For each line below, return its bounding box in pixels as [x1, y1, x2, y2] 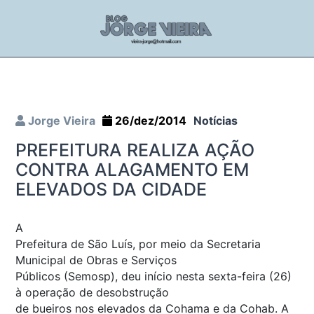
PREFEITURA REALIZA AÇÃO [15, 139, 254, 161]
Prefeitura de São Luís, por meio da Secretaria [15, 236, 261, 251]
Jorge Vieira [25, 113, 95, 128]
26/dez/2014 [112, 113, 186, 128]
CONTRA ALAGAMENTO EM [15, 158, 249, 180]
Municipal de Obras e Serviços [15, 252, 177, 267]
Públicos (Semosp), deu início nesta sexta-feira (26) [15, 268, 292, 283]
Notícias [193, 113, 238, 128]
